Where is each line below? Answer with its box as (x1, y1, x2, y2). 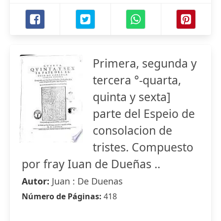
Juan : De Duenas (52, 175, 123, 187)
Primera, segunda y (93, 55, 197, 71)
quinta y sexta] (93, 89, 171, 105)
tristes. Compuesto (93, 139, 193, 155)
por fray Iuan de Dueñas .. (22, 156, 160, 172)
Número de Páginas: (22, 191, 104, 202)
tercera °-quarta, (93, 72, 181, 88)
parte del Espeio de (93, 106, 195, 121)
